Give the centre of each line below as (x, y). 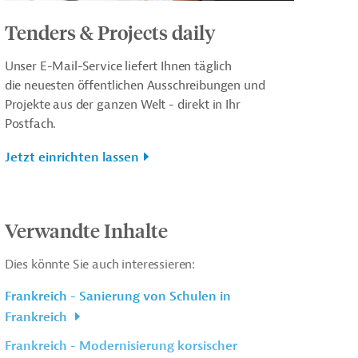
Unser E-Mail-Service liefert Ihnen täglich (118, 66)
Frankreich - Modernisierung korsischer (121, 346)
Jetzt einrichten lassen (72, 157)
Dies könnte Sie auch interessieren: (100, 264)
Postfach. (30, 123)
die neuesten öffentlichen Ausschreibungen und (135, 85)
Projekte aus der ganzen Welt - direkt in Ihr (122, 104)
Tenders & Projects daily (110, 32)
